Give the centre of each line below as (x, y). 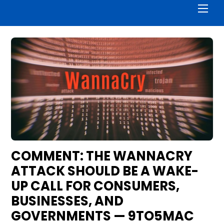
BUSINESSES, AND (67, 201)
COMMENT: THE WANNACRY (102, 156)
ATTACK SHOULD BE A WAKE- (105, 171)
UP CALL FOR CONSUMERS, (95, 186)
